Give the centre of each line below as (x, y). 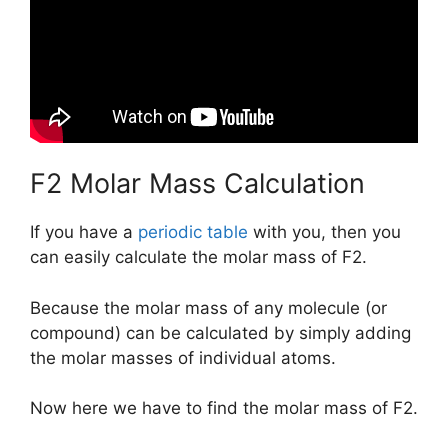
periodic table (193, 232)
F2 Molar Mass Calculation (197, 184)
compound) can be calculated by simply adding (220, 332)
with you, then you (324, 232)
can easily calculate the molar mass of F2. (198, 257)
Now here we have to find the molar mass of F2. (224, 408)
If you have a (84, 232)
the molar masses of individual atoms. (183, 357)
